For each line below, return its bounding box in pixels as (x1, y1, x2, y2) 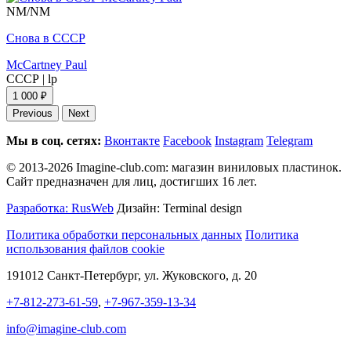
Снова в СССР (6, 31, 85, 45)
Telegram (266, 133, 313, 147)
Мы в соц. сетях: (6, 133, 101, 147)
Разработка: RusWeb (6, 201, 114, 215)
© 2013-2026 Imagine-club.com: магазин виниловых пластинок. (6, 160, 342, 174)
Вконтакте (104, 133, 160, 147)
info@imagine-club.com (6, 321, 126, 335)
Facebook (163, 133, 212, 147)
